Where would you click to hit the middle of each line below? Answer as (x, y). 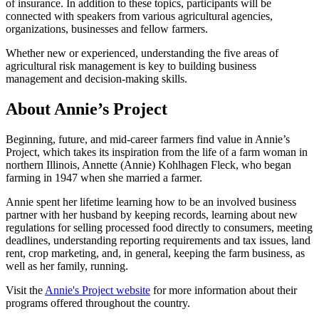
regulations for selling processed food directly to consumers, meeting (159, 227)
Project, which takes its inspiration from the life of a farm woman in (157, 152)
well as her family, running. (67, 266)
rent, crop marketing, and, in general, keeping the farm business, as (155, 253)
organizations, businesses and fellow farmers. (108, 29)
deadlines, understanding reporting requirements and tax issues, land (158, 240)
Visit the (25, 290)
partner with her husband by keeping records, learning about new (152, 214)
